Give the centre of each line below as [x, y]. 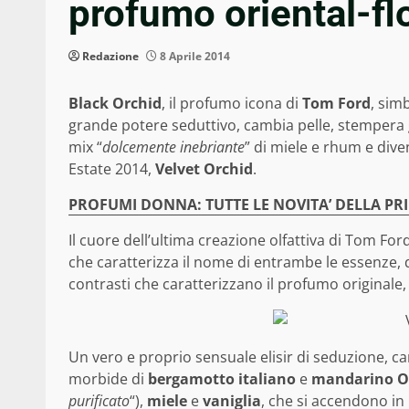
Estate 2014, [112, 169]
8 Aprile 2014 [194, 57]
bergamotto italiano [222, 379]
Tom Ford [336, 104]
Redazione [110, 57]
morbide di [108, 379]
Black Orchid [115, 104]
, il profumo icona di [232, 104]
